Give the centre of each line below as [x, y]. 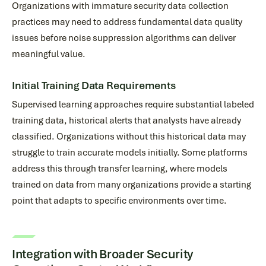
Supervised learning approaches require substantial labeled [133, 104]
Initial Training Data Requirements [94, 85]
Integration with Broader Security [103, 254]
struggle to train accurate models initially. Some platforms [130, 153]
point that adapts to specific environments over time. [119, 201]
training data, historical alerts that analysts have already [126, 121]
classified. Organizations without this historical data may [129, 137]
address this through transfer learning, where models [120, 169]
